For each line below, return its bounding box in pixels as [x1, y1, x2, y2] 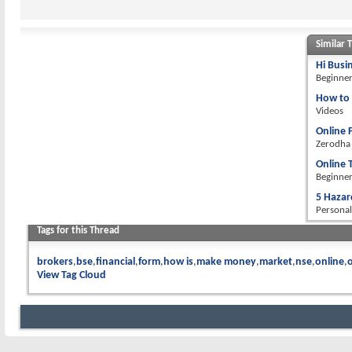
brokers [37, 256, 73, 268]
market [259, 256, 292, 268]
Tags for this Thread [37, 225, 119, 236]
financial [96, 256, 135, 268]
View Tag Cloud [37, 269, 106, 281]
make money [196, 256, 256, 268]
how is [163, 256, 193, 268]
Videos [316, 106, 344, 116]
